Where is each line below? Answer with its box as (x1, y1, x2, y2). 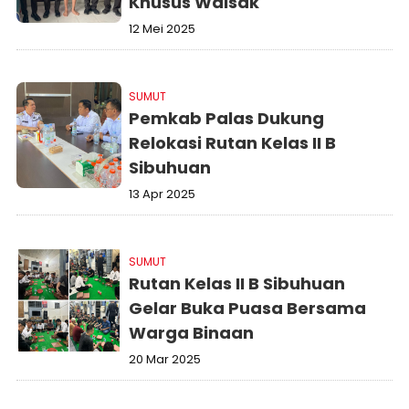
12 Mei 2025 (129, 20, 196, 37)
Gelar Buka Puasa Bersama (129, 297, 367, 320)
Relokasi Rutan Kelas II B (129, 131, 337, 154)
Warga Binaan (129, 321, 255, 344)
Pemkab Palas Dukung (129, 107, 325, 130)
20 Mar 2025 (129, 351, 202, 368)
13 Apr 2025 (129, 185, 196, 203)
